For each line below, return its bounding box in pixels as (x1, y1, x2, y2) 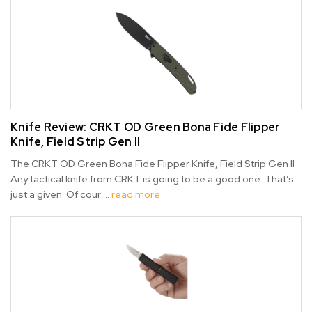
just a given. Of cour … (10, 188, 111, 201)
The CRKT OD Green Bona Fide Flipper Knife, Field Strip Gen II (10, 157, 295, 171)
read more (111, 188, 160, 201)
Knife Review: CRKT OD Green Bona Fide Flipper (10, 120, 281, 135)
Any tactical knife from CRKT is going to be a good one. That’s (10, 173, 294, 186)
